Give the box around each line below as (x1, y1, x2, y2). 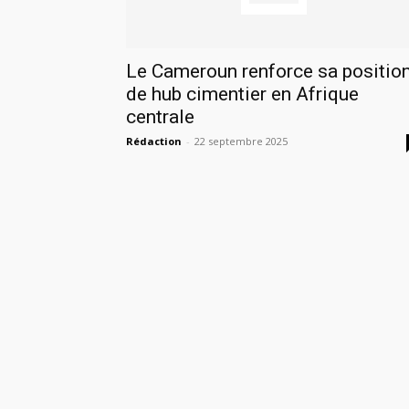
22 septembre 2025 (194, 134, 288, 149)
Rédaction (126, 134, 182, 149)
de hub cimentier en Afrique (126, 83, 359, 106)
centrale (126, 106, 194, 129)
